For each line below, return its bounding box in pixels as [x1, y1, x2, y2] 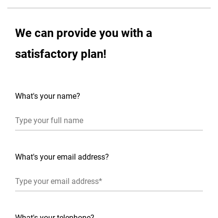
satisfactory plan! [15, 47, 107, 61]
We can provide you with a [15, 26, 152, 40]
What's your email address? [15, 152, 109, 162]
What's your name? [15, 91, 80, 101]
